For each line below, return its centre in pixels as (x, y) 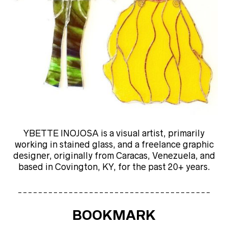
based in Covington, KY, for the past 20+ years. (114, 167)
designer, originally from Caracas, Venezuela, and (114, 156)
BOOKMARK (114, 216)
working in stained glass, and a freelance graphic (114, 145)
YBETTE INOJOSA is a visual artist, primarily (114, 134)
